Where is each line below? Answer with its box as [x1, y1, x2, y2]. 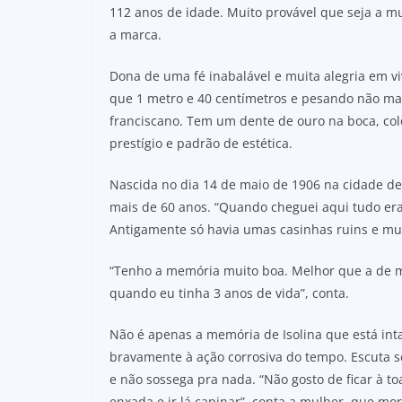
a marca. [109, 25, 162, 43]
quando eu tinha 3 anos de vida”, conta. [109, 284, 349, 301]
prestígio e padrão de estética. [109, 134, 293, 152]
